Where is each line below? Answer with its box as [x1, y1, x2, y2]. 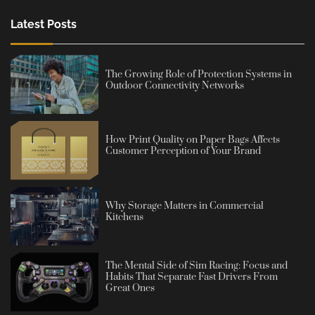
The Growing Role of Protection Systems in [105, 67, 292, 81]
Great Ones [105, 282, 155, 295]
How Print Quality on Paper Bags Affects [105, 134, 281, 147]
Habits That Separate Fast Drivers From [105, 271, 278, 284]
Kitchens [105, 210, 144, 224]
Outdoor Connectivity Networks [105, 79, 245, 92]
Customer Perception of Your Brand [105, 145, 262, 158]
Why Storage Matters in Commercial [105, 199, 264, 212]
